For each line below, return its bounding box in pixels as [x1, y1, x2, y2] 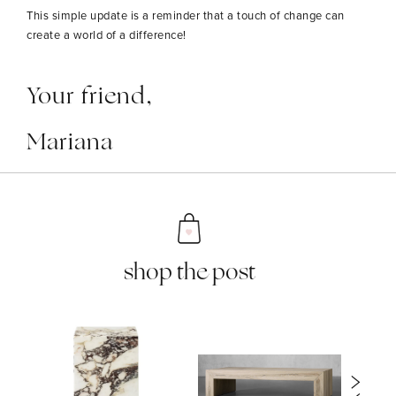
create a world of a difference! [27, 26, 187, 43]
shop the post [123, 261, 255, 286]
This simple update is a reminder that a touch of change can [27, 6, 345, 24]
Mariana [27, 130, 113, 156]
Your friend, [27, 84, 153, 110]
